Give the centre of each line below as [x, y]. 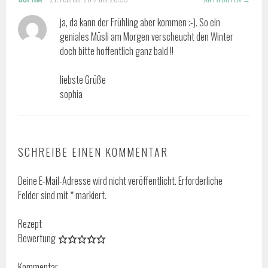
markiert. [90, 195]
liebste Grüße [83, 79]
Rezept [30, 223]
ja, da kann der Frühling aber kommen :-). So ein [140, 22]
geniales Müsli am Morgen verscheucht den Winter [147, 36]
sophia [71, 94]
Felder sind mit [44, 195]
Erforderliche [200, 180]
